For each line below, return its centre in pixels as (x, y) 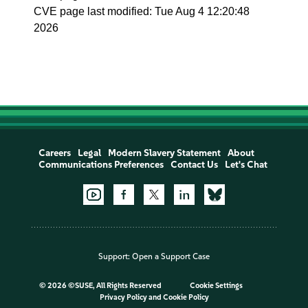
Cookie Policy (186, 298)
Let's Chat (246, 165)
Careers (54, 153)
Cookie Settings (216, 286)
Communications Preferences (101, 165)
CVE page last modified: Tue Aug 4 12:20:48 (142, 11)
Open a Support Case (171, 257)
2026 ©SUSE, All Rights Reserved (105, 286)
